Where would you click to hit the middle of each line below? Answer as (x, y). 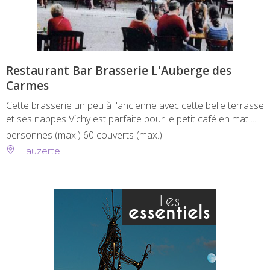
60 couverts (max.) (123, 135)
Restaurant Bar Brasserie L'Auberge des (119, 70)
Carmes (27, 85)
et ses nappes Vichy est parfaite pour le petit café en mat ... (131, 118)
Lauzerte (39, 151)
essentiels (169, 212)
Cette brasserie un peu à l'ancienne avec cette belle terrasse (135, 105)
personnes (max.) (45, 135)
